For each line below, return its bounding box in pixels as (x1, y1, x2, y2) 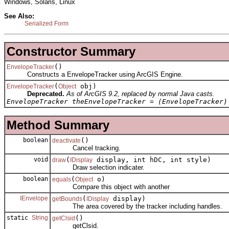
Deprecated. (27, 89, 64, 98)
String (32, 214, 48, 221)
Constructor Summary (7, 44, 135, 58)
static (7, 214, 32, 221)
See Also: (4, 12, 34, 20)
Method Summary (7, 118, 109, 132)
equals (52, 175, 71, 183)
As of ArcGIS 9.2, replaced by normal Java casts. (66, 89, 215, 98)
